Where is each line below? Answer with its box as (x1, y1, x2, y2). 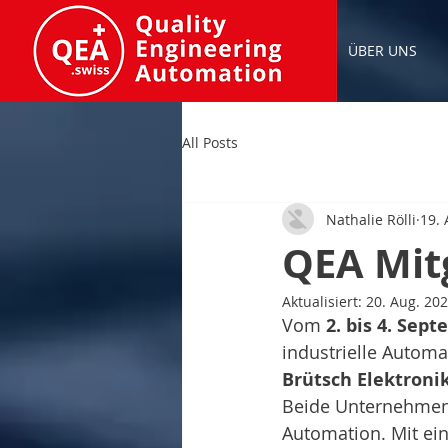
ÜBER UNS (348, 41, 417, 60)
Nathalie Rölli (326, 209, 416, 229)
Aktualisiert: (282, 292, 366, 311)
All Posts (182, 132, 238, 152)
